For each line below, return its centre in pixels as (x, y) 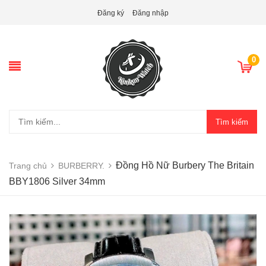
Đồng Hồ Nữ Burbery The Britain (185, 165)
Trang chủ (28, 166)
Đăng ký (111, 13)
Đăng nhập (151, 13)
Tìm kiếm (232, 122)
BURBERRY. (81, 166)
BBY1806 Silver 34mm (57, 181)
